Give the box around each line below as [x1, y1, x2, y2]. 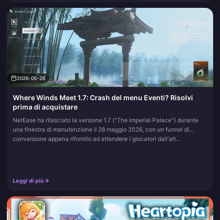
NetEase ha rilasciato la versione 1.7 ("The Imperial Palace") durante [13, 116, 198, 124]
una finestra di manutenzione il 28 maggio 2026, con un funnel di [13, 126, 189, 133]
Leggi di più [13, 177, 44, 184]
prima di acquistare [13, 103, 78, 111]
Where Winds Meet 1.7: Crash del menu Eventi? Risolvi [13, 93, 193, 102]
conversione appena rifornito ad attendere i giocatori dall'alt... [13, 135, 180, 142]
